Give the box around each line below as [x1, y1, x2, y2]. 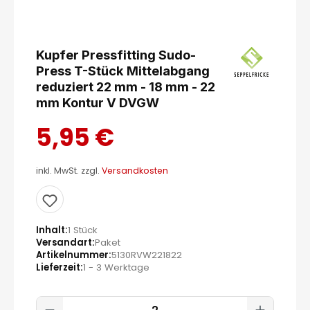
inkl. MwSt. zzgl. [36, 165, 102, 176]
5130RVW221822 [111, 248, 182, 262]
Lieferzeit [36, 261, 80, 274]
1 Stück [68, 224, 98, 237]
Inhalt [36, 224, 65, 237]
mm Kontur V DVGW [36, 95, 159, 110]
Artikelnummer [36, 248, 109, 262]
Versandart [36, 236, 92, 249]
